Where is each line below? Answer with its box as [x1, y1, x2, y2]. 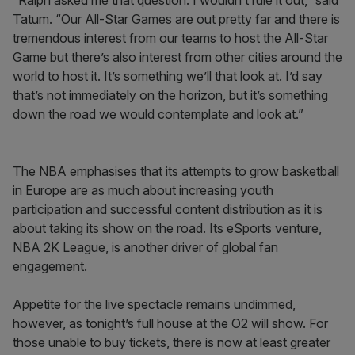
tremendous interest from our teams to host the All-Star [13, 30, 328, 46]
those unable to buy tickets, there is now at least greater [13, 334, 330, 350]
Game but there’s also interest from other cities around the [13, 49, 342, 65]
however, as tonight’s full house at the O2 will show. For [13, 315, 328, 331]
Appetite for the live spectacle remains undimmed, [13, 296, 296, 312]
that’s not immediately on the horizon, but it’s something [13, 87, 328, 103]
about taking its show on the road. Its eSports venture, [13, 220, 322, 236]
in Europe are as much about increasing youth [13, 182, 273, 198]
